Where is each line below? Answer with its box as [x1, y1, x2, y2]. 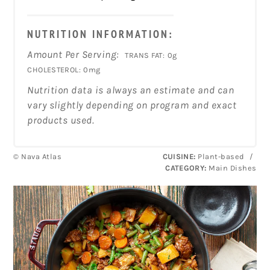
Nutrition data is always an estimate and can [27, 83, 234, 96]
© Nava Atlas [13, 151, 62, 161]
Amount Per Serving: [27, 48, 119, 60]
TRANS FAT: [125, 50, 165, 60]
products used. [27, 113, 95, 126]
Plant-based [195, 151, 247, 161]
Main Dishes [206, 163, 257, 172]
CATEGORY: [165, 163, 207, 172]
